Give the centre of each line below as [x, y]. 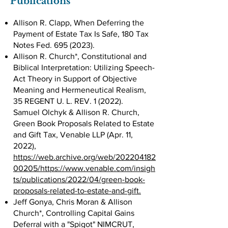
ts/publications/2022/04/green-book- [79, 179]
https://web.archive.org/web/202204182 [84, 157]
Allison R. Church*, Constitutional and [80, 56]
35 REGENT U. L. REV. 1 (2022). [69, 101]
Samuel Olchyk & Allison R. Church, [76, 112]
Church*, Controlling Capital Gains [74, 213]
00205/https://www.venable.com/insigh [84, 168]
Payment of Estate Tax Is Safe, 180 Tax [81, 34]
